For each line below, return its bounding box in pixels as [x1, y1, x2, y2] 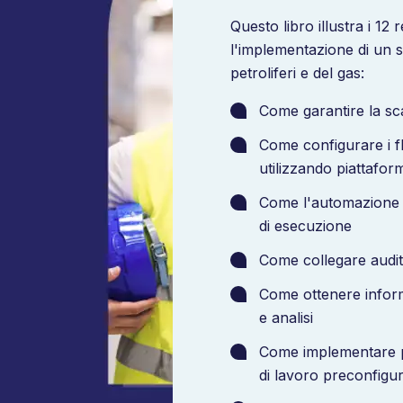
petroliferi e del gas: [230, 64, 364, 82]
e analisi [259, 309, 313, 327]
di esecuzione [259, 217, 352, 235]
